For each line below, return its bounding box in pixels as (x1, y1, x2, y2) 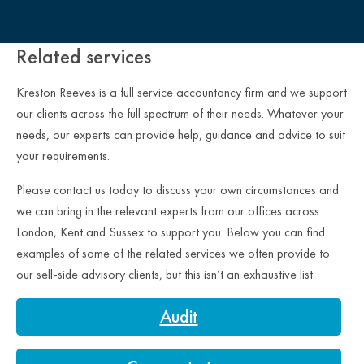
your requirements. (16, 146, 110, 164)
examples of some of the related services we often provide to (16, 244, 330, 262)
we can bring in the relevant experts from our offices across (16, 201, 319, 219)
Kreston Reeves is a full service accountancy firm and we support (16, 83, 347, 101)
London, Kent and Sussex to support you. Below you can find (16, 223, 325, 240)
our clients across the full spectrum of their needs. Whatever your (16, 104, 344, 122)
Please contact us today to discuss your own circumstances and (16, 180, 339, 198)
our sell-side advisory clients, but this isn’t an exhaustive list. (16, 265, 315, 283)
